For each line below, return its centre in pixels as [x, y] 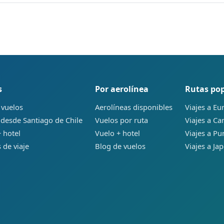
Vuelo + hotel [117, 133]
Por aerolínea [122, 89]
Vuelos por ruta [121, 120]
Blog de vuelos [120, 146]
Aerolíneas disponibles [134, 107]
